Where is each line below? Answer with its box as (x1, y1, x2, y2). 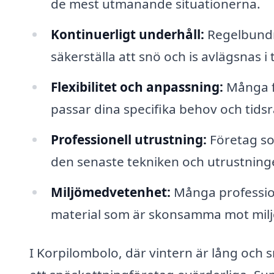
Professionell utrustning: (50, 130, 207, 148)
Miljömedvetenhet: (50, 183, 171, 201)
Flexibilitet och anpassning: (50, 78, 223, 95)
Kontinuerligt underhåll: (50, 25, 204, 43)
